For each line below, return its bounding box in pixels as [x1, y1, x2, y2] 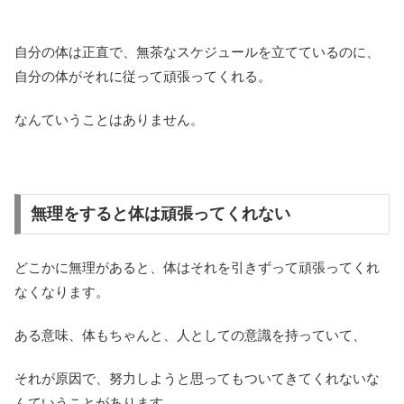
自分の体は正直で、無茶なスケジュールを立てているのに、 [14, 43, 380, 60]
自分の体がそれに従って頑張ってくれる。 [14, 68, 271, 84]
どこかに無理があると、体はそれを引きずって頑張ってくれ [14, 259, 380, 275]
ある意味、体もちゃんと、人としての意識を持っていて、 [14, 326, 366, 343]
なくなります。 [14, 283, 109, 299]
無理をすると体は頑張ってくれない [30, 205, 290, 224]
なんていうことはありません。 [14, 111, 204, 127]
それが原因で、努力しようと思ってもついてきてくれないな [14, 370, 380, 386]
